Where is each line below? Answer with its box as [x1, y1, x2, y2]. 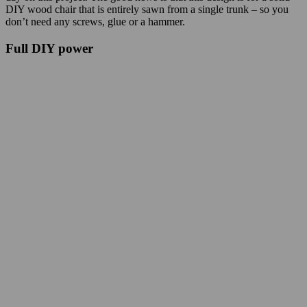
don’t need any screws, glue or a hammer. [5, 16, 185, 27]
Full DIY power [5, 40, 93, 56]
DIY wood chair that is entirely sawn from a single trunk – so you [5, 3, 288, 15]
